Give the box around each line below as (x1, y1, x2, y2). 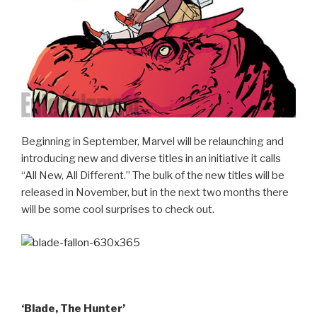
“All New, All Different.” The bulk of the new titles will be (21, 169, 284, 183)
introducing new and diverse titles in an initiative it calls (21, 152, 281, 166)
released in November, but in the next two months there (21, 186, 289, 200)
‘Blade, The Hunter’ (21, 301, 125, 315)
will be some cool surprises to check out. (21, 203, 214, 217)
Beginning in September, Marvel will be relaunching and (21, 135, 284, 149)
